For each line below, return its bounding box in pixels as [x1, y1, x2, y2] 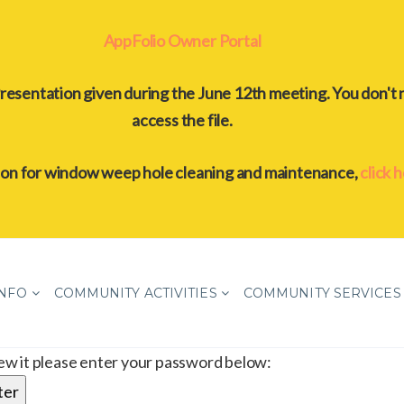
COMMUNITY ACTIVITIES [53, 285, 217, 301]
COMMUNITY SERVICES [243, 285, 401, 301]
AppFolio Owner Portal [103, 31, 262, 50]
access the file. [132, 110, 233, 130]
